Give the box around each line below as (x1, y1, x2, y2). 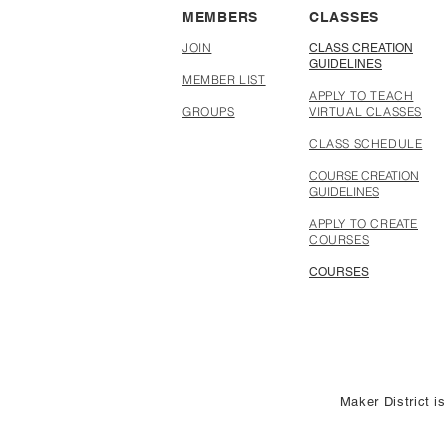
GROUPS (182, 104, 235, 119)
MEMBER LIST (182, 72, 266, 87)
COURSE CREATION (309, 168, 419, 183)
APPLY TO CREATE (309, 216, 418, 231)
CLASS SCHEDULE (309, 136, 423, 151)
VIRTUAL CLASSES (309, 104, 422, 119)
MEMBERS (182, 9, 258, 25)
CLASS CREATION (309, 41, 413, 55)
